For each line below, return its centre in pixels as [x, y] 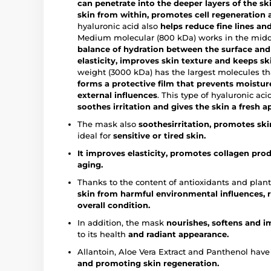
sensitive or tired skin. [159, 135]
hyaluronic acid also [119, 26]
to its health [103, 234]
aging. [90, 164]
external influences [117, 95]
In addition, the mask [122, 222]
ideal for [95, 135]
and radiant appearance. [178, 234]
